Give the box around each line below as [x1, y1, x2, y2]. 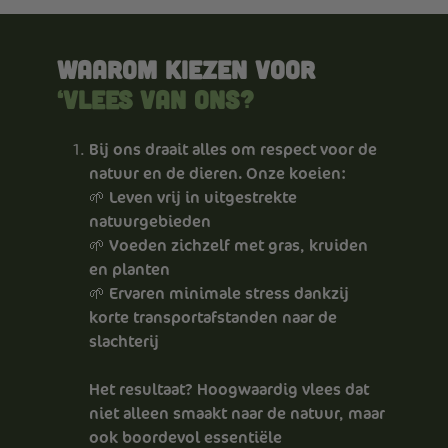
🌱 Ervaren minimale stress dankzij [89, 282, 350, 304]
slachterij [89, 330, 160, 352]
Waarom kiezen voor [57, 53, 316, 84]
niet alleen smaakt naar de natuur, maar [89, 402, 386, 424]
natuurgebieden [89, 210, 212, 232]
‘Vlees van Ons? [57, 83, 255, 114]
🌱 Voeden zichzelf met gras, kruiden [89, 234, 369, 256]
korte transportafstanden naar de [89, 306, 338, 328]
